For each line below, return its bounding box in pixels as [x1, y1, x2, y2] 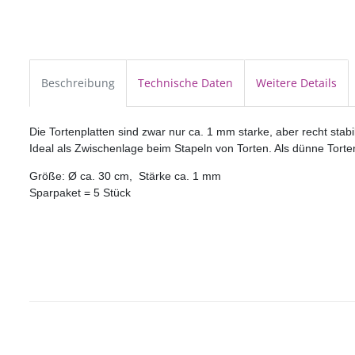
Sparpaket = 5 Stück [29, 185, 131, 199]
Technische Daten [138, 75, 233, 91]
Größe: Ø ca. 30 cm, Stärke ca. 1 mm [29, 169, 221, 182]
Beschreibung [41, 75, 115, 91]
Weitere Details [256, 75, 337, 91]
